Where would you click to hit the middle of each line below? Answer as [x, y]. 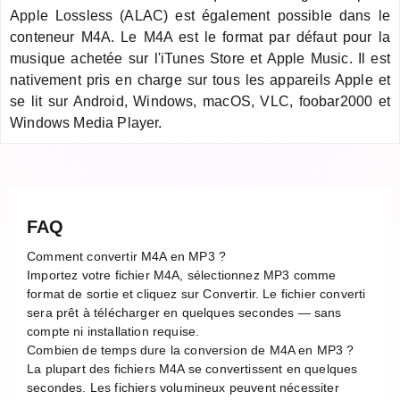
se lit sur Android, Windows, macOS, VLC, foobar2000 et [200, 101]
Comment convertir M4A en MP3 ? [127, 256]
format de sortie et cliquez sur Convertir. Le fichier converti [196, 293]
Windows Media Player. [86, 122]
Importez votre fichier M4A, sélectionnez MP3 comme [182, 275]
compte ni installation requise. [113, 331]
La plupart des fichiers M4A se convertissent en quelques [192, 368]
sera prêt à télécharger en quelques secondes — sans [184, 312]
